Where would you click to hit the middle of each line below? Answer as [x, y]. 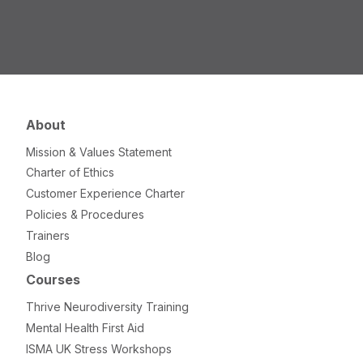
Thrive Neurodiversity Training [107, 306]
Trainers [48, 235]
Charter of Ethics [70, 173]
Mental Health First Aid [85, 327]
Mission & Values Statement [99, 152]
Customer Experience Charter [105, 194]
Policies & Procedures [85, 214]
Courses [53, 280]
